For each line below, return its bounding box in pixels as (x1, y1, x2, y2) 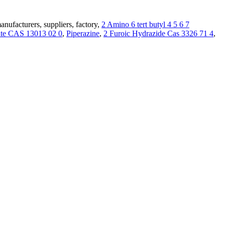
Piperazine (66, 29, 99, 38)
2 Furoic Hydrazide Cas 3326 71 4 (103, 29, 213, 38)
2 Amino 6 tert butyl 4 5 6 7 (101, 20, 189, 29)
